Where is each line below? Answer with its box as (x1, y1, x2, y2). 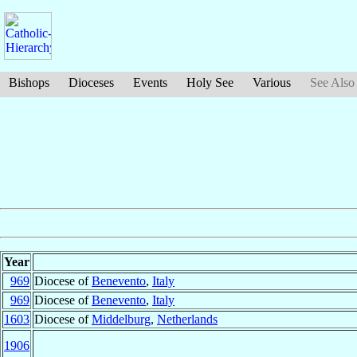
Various (253, 76, 291, 89)
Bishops (9, 76, 49, 89)
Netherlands (157, 312, 218, 327)
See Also (310, 76, 355, 89)
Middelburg (92, 312, 151, 327)
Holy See (186, 76, 233, 89)
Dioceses (69, 76, 114, 89)
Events (133, 76, 167, 89)
